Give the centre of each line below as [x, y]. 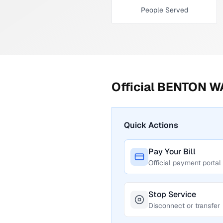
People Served [164, 10]
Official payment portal [185, 163]
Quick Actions [151, 125]
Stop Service [172, 194]
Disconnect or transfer [184, 206]
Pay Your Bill [172, 152]
